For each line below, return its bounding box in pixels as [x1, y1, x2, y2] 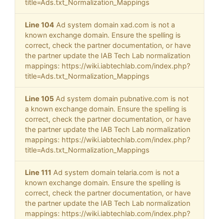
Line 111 [25, 168, 51, 177]
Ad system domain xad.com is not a [54, 21, 175, 29]
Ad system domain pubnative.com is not [54, 94, 189, 103]
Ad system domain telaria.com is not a [51, 168, 179, 177]
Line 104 [25, 21, 54, 29]
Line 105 [25, 94, 54, 103]
